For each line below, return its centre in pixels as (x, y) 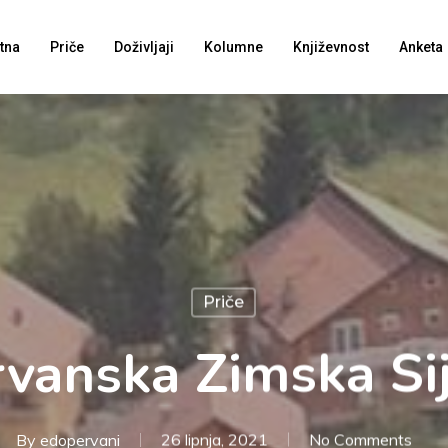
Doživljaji (144, 47)
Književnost (331, 47)
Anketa (421, 47)
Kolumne (233, 47)
